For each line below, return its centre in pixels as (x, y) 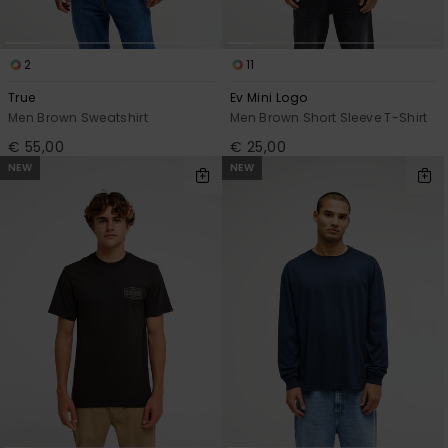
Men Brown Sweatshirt (78, 118)
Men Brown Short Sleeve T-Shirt (329, 118)
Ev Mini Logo (269, 98)
